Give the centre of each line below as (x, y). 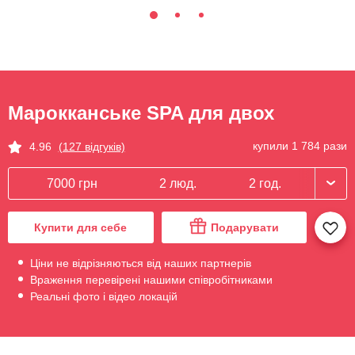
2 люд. (177, 183)
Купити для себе (81, 227)
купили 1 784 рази (300, 146)
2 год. (265, 183)
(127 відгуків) (92, 146)
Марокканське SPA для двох (141, 113)
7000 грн (72, 183)
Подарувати (244, 227)
